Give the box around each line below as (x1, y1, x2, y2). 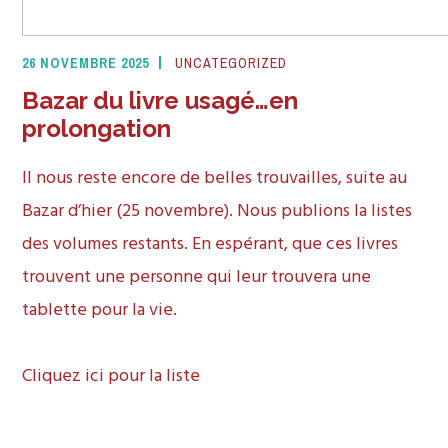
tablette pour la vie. (22, 296, 178, 326)
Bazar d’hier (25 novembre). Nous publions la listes (22, 197, 413, 227)
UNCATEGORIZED (175, 54, 288, 73)
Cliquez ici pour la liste (22, 361, 201, 391)
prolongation (22, 114, 172, 144)
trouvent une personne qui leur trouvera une (22, 263, 372, 293)
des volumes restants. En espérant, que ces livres (22, 230, 399, 260)
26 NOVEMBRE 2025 (22, 54, 150, 73)
